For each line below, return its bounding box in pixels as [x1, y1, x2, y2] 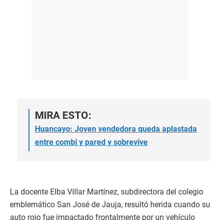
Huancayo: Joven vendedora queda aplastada [35, 124, 197, 134]
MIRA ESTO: [35, 110, 91, 122]
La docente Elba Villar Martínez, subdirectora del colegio [10, 187, 203, 197]
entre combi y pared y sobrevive [35, 137, 148, 147]
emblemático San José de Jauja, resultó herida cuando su [10, 200, 210, 210]
